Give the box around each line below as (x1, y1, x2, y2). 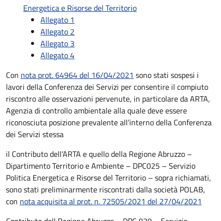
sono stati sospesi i (134, 69, 199, 81)
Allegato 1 (40, 14, 75, 26)
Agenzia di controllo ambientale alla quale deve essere (6, 105, 187, 116)
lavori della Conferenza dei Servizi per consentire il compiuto (6, 81, 208, 93)
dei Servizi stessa (6, 128, 64, 140)
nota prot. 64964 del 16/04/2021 (21, 69, 134, 81)
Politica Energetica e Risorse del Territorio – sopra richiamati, (6, 172, 211, 184)
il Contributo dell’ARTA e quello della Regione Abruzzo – (6, 148, 192, 160)
